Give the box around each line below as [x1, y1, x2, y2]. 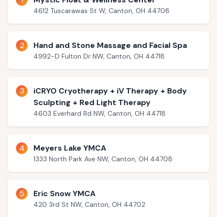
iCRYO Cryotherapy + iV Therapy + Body [33, 86, 187, 96]
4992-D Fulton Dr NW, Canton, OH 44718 [33, 52, 165, 61]
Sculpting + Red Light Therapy [33, 97, 151, 108]
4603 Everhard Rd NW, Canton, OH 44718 [33, 109, 166, 118]
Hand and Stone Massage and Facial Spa [33, 40, 187, 50]
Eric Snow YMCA [33, 188, 95, 199]
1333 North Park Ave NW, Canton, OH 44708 [33, 155, 172, 163]
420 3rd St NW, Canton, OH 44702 [33, 200, 145, 209]
